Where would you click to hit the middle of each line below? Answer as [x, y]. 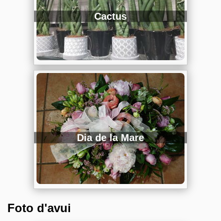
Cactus [110, 16]
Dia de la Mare [110, 137]
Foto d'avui [39, 208]
